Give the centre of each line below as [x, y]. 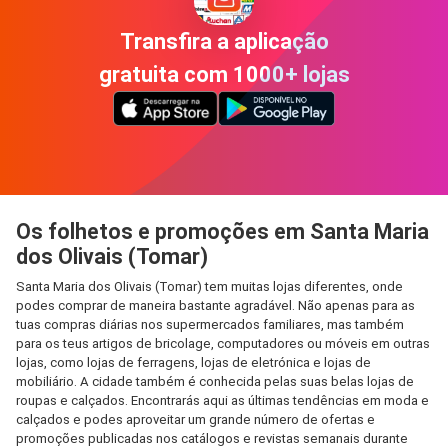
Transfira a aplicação [224, 41]
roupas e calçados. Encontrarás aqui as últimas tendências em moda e [222, 400]
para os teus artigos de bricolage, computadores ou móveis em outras [223, 343]
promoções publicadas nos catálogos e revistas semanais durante [212, 438]
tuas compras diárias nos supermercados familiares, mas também [210, 324]
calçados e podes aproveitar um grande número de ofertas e [195, 419]
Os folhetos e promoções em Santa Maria [222, 231]
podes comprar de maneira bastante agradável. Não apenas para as [215, 305]
